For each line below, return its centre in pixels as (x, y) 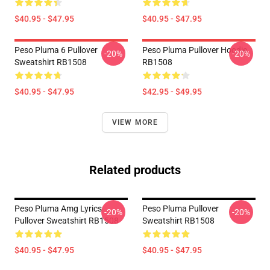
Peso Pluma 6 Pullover (56, 50)
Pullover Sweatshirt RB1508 (67, 221)
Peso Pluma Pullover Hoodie (195, 50)
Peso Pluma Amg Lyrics (58, 209)
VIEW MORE (135, 122)
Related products (135, 170)
